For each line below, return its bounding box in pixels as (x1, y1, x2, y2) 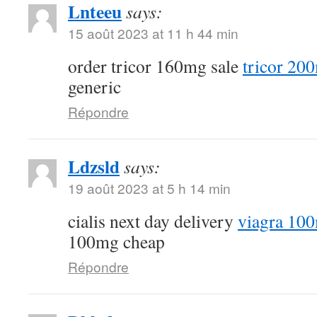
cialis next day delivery (68, 209, 238, 233)
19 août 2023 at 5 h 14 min (68, 178, 231, 197)
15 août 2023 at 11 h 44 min (68, 23, 238, 42)
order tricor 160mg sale (68, 54, 243, 78)
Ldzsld (68, 153, 120, 180)
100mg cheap (68, 229, 165, 253)
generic (68, 74, 121, 98)
